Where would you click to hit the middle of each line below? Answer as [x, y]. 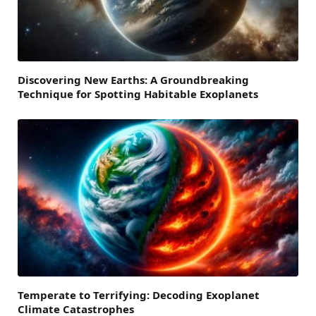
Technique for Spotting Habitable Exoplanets [138, 93]
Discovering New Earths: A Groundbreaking [133, 79]
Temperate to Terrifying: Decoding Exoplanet [139, 295]
